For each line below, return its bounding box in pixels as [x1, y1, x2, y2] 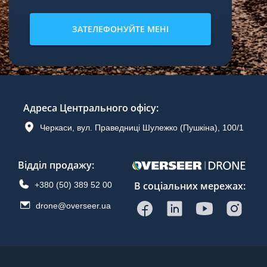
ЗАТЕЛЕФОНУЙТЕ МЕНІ [72, 23, 169, 35]
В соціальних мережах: [133, 179, 246, 193]
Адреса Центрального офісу [23, 101, 156, 114]
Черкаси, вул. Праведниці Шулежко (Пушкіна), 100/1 [40, 122, 244, 132]
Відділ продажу [18, 158, 92, 172]
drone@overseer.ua [36, 200, 111, 210]
